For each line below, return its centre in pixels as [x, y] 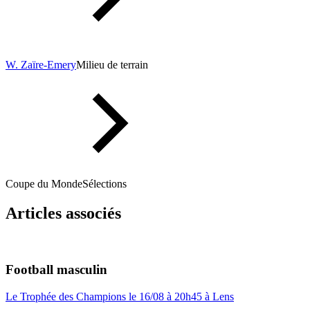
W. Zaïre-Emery [41, 65]
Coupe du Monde [44, 184]
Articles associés [63, 213]
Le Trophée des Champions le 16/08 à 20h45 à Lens [120, 296]
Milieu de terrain [112, 65]
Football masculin [56, 269]
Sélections [104, 184]
